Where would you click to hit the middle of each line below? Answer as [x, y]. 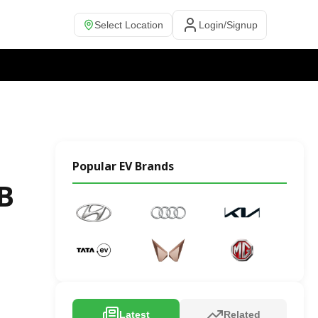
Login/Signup [228, 24]
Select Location [129, 24]
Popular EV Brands [123, 166]
